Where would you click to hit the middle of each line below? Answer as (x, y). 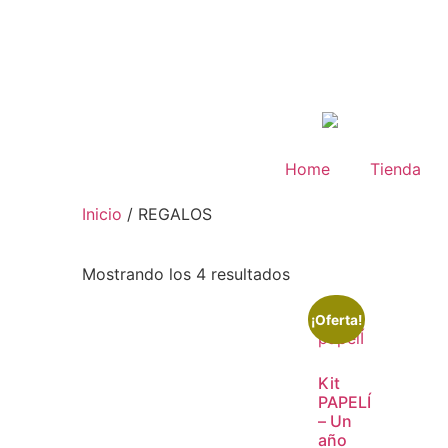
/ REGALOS (167, 213)
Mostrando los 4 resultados (186, 273)
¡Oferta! (337, 319)
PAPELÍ (344, 401)
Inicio (102, 213)
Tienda (395, 168)
